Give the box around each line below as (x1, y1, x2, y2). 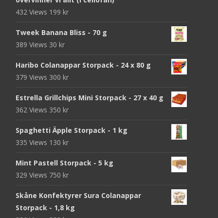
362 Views (16, 105, 49, 114)
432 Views (16, 7, 49, 17)
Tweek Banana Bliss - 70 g (16, 27, 107, 37)
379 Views (16, 72, 49, 82)
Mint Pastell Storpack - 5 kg (16, 158, 113, 167)
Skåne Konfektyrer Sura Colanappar (16, 190, 141, 200)
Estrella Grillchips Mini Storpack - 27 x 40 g (16, 92, 163, 102)
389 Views (16, 39, 49, 49)
